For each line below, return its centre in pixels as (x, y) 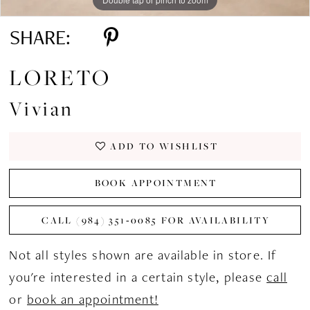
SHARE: (40, 37)
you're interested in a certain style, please (138, 277)
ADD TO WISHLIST (164, 146)
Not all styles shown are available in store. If (143, 255)
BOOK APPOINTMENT (156, 183)
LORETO (60, 77)
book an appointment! (93, 300)
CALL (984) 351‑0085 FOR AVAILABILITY (156, 220)
